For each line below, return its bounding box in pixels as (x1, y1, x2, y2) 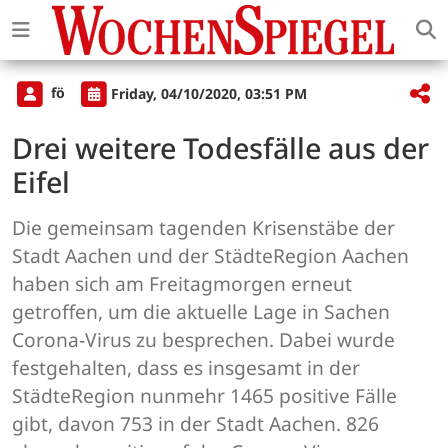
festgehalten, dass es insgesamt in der (12, 354, 360, 382)
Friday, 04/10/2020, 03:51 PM (111, 83, 307, 103)
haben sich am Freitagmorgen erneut (12, 270, 352, 298)
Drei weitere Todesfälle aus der (12, 128, 429, 168)
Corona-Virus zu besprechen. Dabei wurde (12, 326, 395, 354)
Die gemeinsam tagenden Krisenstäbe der (12, 214, 395, 242)
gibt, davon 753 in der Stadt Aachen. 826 (12, 410, 379, 438)
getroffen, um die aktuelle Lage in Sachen (12, 298, 390, 326)
